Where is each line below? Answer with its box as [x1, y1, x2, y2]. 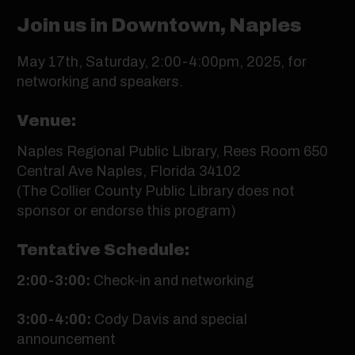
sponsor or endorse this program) [17, 203, 236, 219]
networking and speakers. [17, 74, 183, 90]
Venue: [17, 112, 76, 129]
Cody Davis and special [94, 311, 247, 327]
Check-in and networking [94, 273, 254, 288]
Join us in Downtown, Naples [17, 15, 302, 36]
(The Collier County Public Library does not [17, 183, 295, 199]
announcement [17, 331, 116, 347]
